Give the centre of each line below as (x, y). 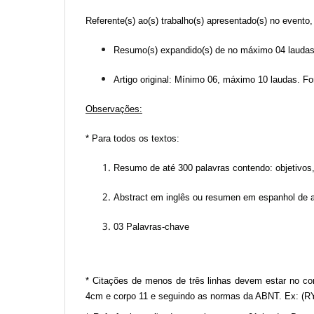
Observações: (114, 109)
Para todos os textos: (136, 139)
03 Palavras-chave (151, 227)
